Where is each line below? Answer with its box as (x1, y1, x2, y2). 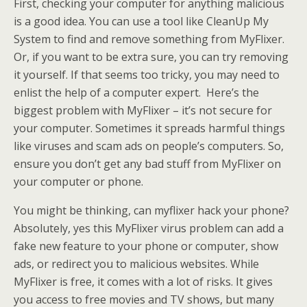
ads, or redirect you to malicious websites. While (14, 256, 259, 271)
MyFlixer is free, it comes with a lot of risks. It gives (14, 274, 273, 289)
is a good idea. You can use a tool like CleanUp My (14, 14, 269, 29)
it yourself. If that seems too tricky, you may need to (14, 67, 280, 82)
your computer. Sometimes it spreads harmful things (14, 121, 285, 136)
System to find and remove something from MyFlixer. (14, 32, 284, 47)
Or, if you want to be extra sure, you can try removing (14, 49, 288, 64)
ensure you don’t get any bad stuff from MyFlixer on (14, 156, 281, 171)
